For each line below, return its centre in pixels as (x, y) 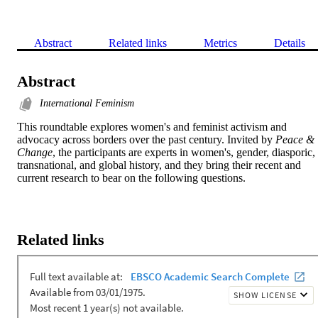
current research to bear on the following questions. (131, 177)
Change (35, 152)
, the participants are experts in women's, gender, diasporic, (184, 152)
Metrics (220, 43)
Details (290, 43)
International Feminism (87, 103)
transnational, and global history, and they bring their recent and (159, 165)
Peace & (295, 139)
